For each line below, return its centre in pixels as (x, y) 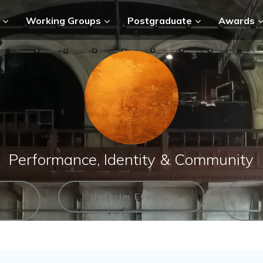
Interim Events (131, 197)
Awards (236, 20)
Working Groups (63, 20)
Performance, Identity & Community (131, 159)
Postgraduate (159, 20)
